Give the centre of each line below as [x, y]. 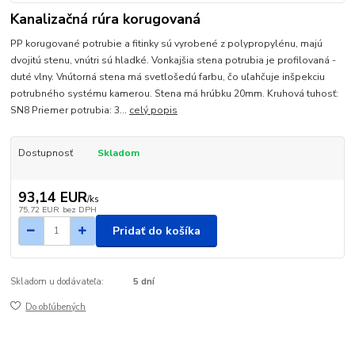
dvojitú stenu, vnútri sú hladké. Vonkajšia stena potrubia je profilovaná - [174, 60]
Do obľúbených [56, 307]
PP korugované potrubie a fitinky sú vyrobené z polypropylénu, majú [167, 43]
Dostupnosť [45, 153]
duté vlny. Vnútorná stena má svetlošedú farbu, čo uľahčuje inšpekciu [168, 76]
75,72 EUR [38, 210]
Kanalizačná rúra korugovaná [106, 19]
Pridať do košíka [157, 231]
